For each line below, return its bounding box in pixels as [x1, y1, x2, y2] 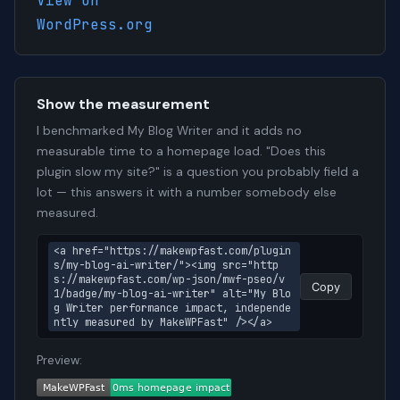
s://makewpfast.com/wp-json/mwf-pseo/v [54, 272, 285, 287]
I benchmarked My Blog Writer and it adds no [37, 123, 302, 139]
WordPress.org [37, 15, 153, 35]
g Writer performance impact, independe [54, 301, 291, 316]
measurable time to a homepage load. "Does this [37, 144, 326, 160]
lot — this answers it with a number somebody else [37, 185, 337, 201]
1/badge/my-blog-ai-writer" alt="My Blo [54, 287, 291, 302]
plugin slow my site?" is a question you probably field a [37, 164, 359, 180]
